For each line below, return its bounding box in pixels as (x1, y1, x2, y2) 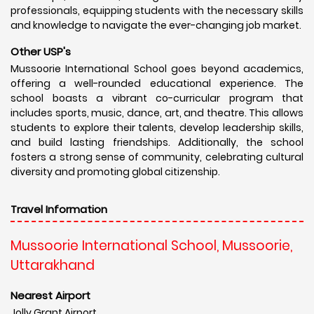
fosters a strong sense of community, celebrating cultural (11, 149, 303, 164)
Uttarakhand (11, 255, 95, 275)
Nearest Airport (11, 287, 90, 303)
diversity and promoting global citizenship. (11, 164, 220, 179)
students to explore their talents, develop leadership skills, (11, 120, 303, 135)
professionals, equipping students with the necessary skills (11, 3, 303, 18)
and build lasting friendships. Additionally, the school (11, 135, 303, 149)
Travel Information (11, 201, 107, 217)
